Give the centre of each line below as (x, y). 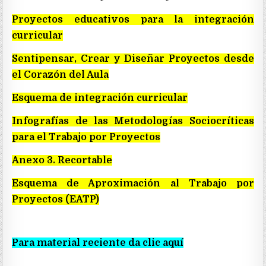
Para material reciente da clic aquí (98, 243)
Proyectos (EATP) (56, 199)
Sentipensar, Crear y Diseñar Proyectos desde (133, 58)
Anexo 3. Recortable (62, 160)
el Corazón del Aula (61, 75)
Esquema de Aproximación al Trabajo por (133, 183)
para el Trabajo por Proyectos (86, 137)
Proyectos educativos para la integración (133, 19)
